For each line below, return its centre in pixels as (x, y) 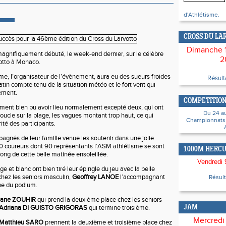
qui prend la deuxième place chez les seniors (99, 200)
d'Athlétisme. (202, 15)
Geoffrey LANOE (95, 177)
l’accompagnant (142, 177)
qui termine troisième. (119, 208)
